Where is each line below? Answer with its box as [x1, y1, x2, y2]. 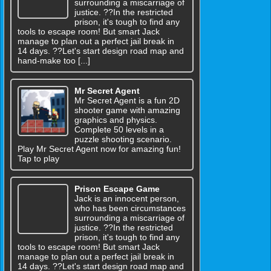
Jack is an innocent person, [74, 193, 179, 203]
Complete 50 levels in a [74, 124, 164, 134]
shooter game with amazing [74, 105, 180, 115]
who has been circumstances [74, 203, 186, 213]
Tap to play [18, 153, 59, 163]
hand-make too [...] [18, 55, 90, 65]
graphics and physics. [74, 114, 157, 125]
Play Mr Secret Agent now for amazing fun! [18, 143, 181, 154]
